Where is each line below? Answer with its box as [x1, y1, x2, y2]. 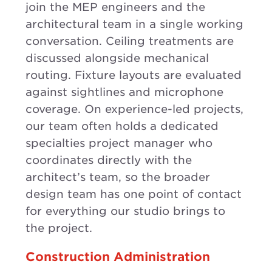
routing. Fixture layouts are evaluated [25, 69, 242, 82]
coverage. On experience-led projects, [25, 103, 243, 116]
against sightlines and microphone [25, 86, 223, 99]
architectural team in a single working [25, 18, 243, 31]
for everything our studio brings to [25, 205, 225, 218]
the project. [25, 222, 92, 235]
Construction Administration [25, 250, 210, 265]
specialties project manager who [25, 137, 212, 150]
